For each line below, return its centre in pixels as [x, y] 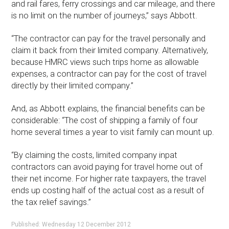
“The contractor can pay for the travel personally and [109, 39]
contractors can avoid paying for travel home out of [107, 167]
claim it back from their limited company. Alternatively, [110, 51]
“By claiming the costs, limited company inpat [95, 155]
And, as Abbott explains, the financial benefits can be [108, 109]
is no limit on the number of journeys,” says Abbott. [105, 16]
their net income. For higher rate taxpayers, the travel [109, 179]
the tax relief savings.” [51, 202]
